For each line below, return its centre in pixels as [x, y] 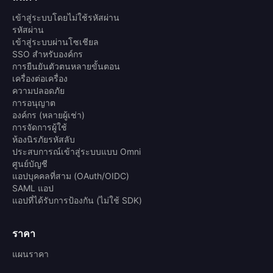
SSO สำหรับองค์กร [48, 54]
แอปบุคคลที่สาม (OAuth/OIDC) [71, 176]
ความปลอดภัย [38, 91]
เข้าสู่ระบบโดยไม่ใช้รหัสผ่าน [66, 18]
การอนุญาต [34, 103]
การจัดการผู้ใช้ [40, 127]
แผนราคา [30, 254]
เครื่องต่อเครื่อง [40, 79]
